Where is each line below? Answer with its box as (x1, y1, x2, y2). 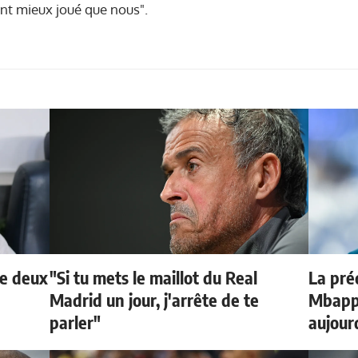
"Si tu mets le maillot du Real (50, 265, 258, 288)
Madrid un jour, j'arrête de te (50, 288, 260, 311)
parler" (50, 310, 101, 333)
